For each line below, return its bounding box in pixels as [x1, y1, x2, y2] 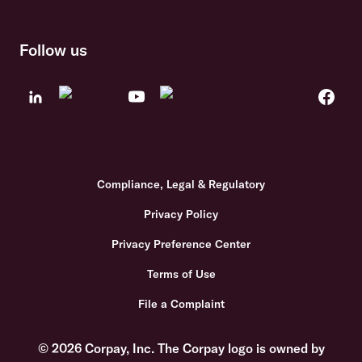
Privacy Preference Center [112, 237, 250, 251]
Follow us [19, 40, 87, 60]
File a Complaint [137, 297, 225, 311]
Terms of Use [146, 267, 216, 281]
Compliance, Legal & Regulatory [97, 177, 265, 192]
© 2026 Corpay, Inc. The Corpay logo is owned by [37, 340, 325, 356]
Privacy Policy [144, 207, 218, 221]
